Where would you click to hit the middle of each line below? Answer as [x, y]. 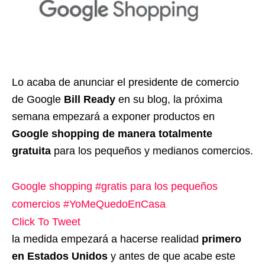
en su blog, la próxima [170, 99]
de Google [38, 99]
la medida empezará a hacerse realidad [107, 239]
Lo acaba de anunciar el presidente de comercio [125, 82]
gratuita [31, 151]
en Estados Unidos [60, 256]
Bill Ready [91, 99]
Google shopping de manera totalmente [112, 133]
